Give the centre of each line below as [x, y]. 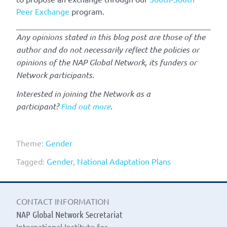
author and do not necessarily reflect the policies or [108, 50]
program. [87, 11]
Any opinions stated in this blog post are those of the [111, 37]
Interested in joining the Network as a [83, 94]
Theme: [31, 143]
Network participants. [55, 75]
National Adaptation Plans [124, 161]
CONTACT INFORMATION [63, 201]
